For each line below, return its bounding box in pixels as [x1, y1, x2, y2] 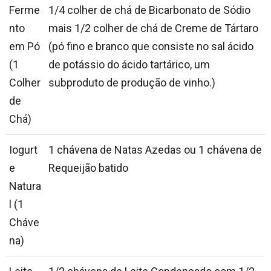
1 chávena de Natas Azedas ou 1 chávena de [48, 143, 262, 157]
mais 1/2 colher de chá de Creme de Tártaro [48, 22, 258, 35]
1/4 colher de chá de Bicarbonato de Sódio [48, 4, 250, 17]
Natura [9, 180, 41, 193]
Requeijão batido [48, 162, 128, 175]
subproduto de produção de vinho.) [48, 76, 215, 90]
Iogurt [9, 143, 38, 157]
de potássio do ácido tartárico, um [48, 58, 210, 71]
